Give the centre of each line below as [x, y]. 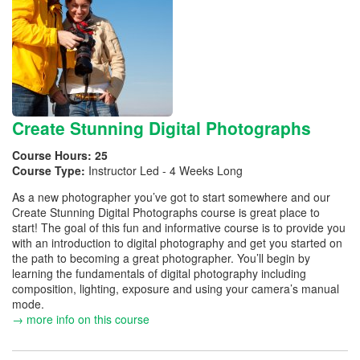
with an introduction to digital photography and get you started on [177, 243]
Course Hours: [53, 155]
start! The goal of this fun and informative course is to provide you [179, 227]
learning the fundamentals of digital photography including [159, 273]
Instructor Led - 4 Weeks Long [166, 170]
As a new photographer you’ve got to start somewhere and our [171, 197]
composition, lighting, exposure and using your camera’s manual [176, 288]
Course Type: [50, 170]
